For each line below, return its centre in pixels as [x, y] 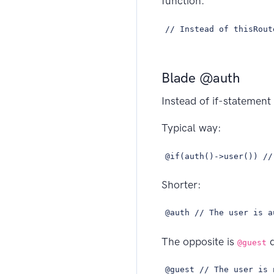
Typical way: [191, 128]
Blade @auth [201, 78]
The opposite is [199, 241]
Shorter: [181, 184]
